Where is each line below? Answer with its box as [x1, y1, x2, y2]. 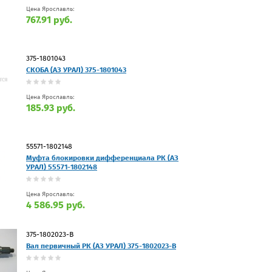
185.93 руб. [26, 101, 75, 114]
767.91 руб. [26, 13, 72, 25]
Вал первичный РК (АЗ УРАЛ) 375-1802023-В [26, 241, 176, 250]
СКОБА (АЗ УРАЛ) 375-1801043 [26, 65, 126, 74]
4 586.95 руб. [26, 199, 85, 211]
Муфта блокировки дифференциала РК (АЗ [26, 153, 178, 162]
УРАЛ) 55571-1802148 [26, 162, 97, 171]
